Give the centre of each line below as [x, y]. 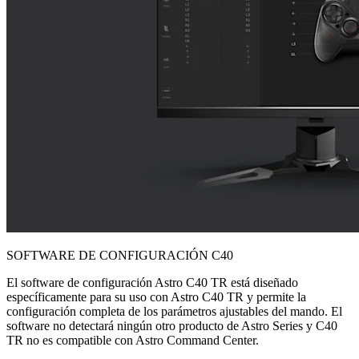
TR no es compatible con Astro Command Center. [133, 340]
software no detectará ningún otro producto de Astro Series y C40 [172, 325]
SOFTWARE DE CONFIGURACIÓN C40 [120, 255]
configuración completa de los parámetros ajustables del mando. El [174, 311]
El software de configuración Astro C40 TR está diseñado [152, 282]
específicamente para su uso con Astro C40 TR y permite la [156, 296]
